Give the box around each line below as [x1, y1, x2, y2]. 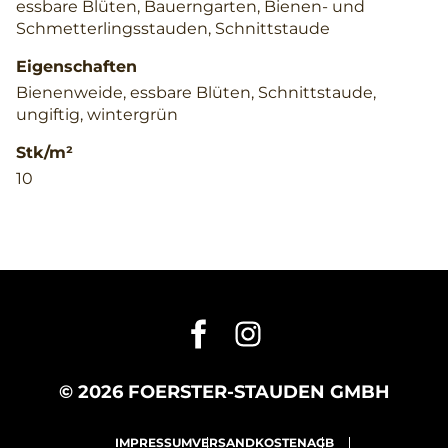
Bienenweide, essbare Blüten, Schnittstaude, [16, 82, 376, 102]
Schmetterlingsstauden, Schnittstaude [16, 18, 330, 38]
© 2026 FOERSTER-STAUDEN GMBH [58, 381, 390, 403]
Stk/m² [16, 142, 73, 162]
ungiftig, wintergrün [16, 104, 178, 124]
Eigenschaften [16, 56, 137, 76]
